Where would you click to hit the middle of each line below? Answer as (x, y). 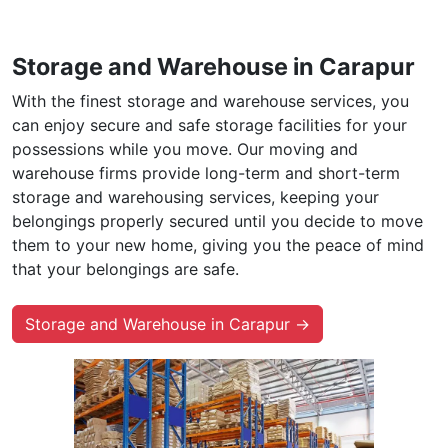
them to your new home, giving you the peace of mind (218, 244)
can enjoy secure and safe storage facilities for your (209, 124)
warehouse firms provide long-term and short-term (206, 172)
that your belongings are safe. (125, 268)
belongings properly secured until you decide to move (217, 220)
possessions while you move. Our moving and (185, 148)
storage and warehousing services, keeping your (195, 196)
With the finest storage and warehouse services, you (210, 100)
